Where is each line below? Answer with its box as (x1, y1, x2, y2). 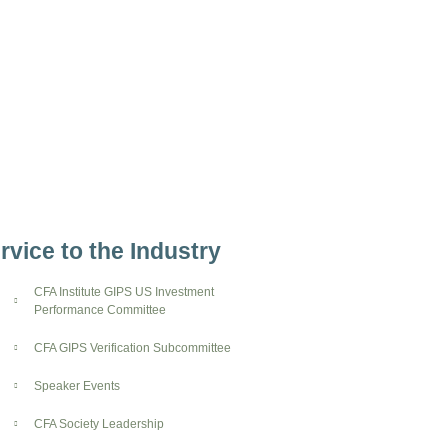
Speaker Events (34, 378, 121, 393)
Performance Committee (34, 302, 167, 317)
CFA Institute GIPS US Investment (34, 284, 215, 299)
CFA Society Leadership (34, 416, 165, 431)
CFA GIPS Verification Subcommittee (34, 340, 232, 355)
